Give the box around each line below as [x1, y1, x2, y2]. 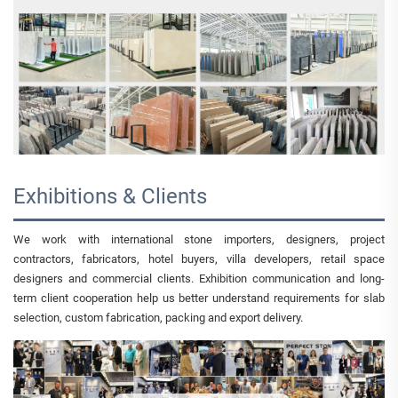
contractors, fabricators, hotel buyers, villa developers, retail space [13, 252, 385, 267]
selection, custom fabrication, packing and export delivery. [13, 311, 303, 325]
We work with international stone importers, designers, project [13, 233, 385, 247]
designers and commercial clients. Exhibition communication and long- [13, 272, 385, 286]
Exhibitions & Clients [13, 184, 207, 210]
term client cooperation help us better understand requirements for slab [13, 291, 385, 306]
